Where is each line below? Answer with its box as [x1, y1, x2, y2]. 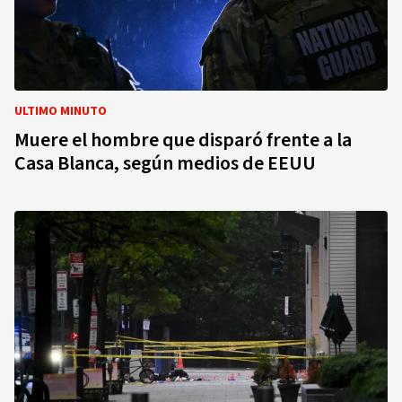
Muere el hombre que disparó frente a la [14, 126, 352, 154]
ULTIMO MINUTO [14, 102, 107, 120]
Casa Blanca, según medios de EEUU [14, 149, 316, 178]
